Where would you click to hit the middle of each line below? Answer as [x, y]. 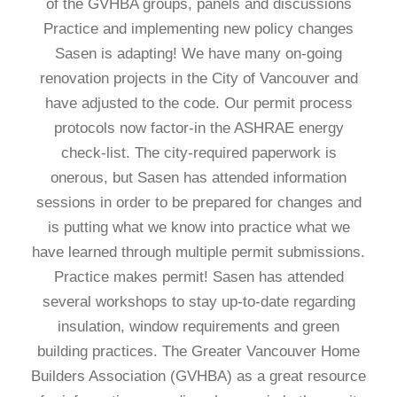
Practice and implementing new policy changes [198, 29]
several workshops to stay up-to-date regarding [198, 302]
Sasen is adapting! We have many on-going [198, 54]
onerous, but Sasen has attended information [198, 178]
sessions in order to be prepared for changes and [198, 202]
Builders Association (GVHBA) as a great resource [198, 376]
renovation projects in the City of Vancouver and [198, 78]
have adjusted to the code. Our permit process [198, 103]
